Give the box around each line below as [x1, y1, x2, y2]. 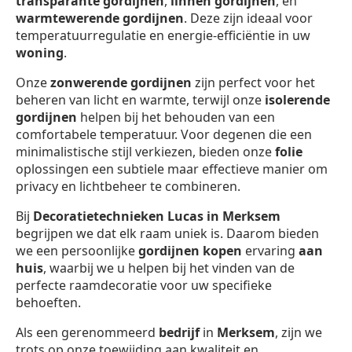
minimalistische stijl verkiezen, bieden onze [16, 142, 275, 160]
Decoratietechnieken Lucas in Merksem [33, 207, 280, 225]
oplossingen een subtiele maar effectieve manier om [16, 159, 328, 178]
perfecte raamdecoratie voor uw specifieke [16, 276, 272, 294]
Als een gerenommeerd [16, 323, 159, 341]
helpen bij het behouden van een [77, 108, 275, 126]
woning [16, 43, 64, 61]
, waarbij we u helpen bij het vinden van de [43, 258, 295, 277]
